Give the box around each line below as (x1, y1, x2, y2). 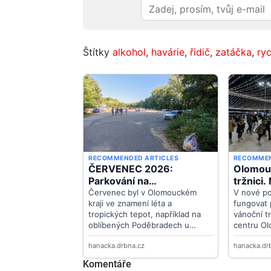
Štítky (83, 46, 113, 59)
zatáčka (215, 46, 252, 59)
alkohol (113, 46, 146, 59)
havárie (151, 46, 184, 59)
